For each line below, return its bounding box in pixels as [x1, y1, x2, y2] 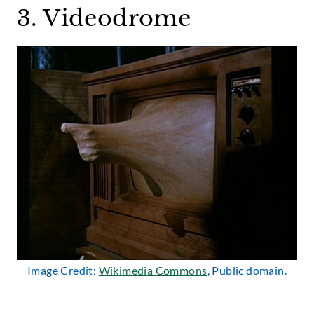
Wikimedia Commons [98, 263, 207, 277]
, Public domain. [207, 263, 287, 277]
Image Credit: [27, 263, 99, 277]
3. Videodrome [17, 4, 191, 33]
